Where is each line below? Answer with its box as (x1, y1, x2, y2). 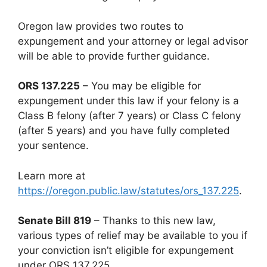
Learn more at (18, 169, 85, 182)
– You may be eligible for (80, 80, 201, 92)
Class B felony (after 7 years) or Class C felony (18, 110, 241, 122)
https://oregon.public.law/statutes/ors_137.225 (18, 184, 239, 197)
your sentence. (18, 139, 89, 152)
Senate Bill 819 (18, 215, 91, 227)
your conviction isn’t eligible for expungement (18, 244, 234, 257)
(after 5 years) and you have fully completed (18, 125, 230, 137)
